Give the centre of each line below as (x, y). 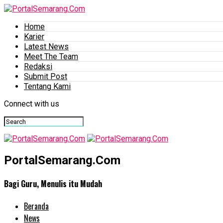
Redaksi (38, 66)
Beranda (36, 206)
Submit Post (46, 76)
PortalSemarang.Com (62, 160)
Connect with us (32, 104)
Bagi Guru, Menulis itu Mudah (53, 184)
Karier (34, 37)
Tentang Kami (47, 86)
